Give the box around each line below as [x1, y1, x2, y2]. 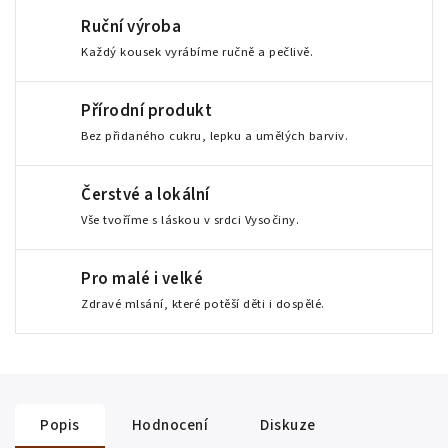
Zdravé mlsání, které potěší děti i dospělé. [81, 295, 325, 313]
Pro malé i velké [81, 267, 203, 291]
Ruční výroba [81, 15, 181, 39]
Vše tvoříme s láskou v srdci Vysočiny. [81, 211, 299, 229]
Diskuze [260, 414, 316, 436]
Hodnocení [131, 414, 208, 436]
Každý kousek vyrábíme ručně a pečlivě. [81, 43, 313, 61]
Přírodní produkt [81, 99, 212, 123]
